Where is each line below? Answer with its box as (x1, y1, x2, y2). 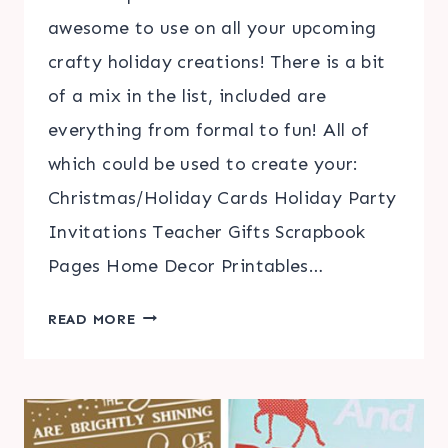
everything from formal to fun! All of (48, 118, 370, 141)
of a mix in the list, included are (48, 84, 327, 107)
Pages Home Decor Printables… (48, 254, 324, 277)
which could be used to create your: (48, 152, 359, 175)
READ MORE (48, 309, 136, 328)
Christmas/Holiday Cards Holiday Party (48, 186, 397, 209)
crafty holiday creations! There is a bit (48, 50, 386, 73)
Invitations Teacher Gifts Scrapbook (48, 220, 366, 243)
